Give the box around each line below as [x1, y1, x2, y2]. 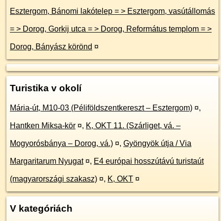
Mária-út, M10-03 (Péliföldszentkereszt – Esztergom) [10, 104, 192, 112]
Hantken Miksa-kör [10, 121, 75, 130]
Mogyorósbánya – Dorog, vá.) [10, 139, 113, 147]
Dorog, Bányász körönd [10, 42, 92, 51]
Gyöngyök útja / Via [123, 139, 191, 147]
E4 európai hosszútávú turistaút [94, 157, 204, 165]
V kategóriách [10, 203, 73, 214]
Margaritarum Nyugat [10, 157, 83, 165]
